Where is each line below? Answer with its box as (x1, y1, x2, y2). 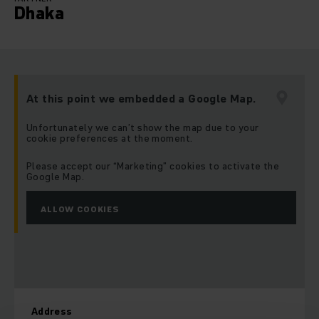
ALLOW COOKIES (41, 203, 120, 216)
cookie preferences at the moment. (26, 131, 193, 146)
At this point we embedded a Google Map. (26, 90, 256, 107)
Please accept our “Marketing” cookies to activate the (26, 159, 280, 174)
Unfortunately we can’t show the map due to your (26, 120, 259, 135)
